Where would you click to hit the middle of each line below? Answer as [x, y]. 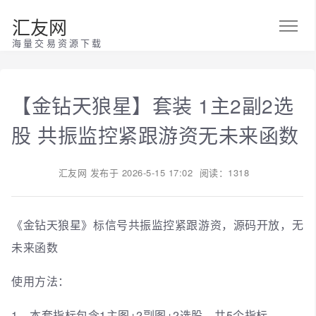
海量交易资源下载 [58, 43]
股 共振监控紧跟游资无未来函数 [155, 134]
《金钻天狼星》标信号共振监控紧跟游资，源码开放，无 [157, 224]
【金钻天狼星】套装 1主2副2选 [152, 105]
